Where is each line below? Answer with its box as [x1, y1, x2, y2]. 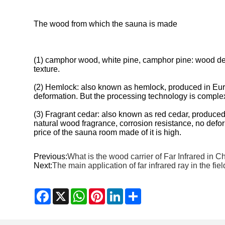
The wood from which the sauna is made [34, 19, 178, 28]
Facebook [51, 188, 87, 197]
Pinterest [105, 188, 137, 197]
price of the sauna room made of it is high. [34, 128, 182, 137]
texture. [34, 64, 60, 73]
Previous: [34, 152, 68, 161]
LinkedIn [123, 188, 154, 197]
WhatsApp [87, 188, 125, 197]
